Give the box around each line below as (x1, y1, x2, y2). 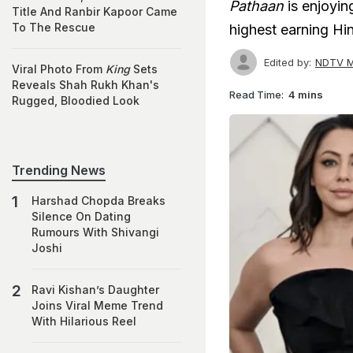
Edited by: (264, 55, 311, 69)
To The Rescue (12, 20, 95, 34)
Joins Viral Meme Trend (32, 299, 163, 312)
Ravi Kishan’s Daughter (32, 283, 159, 296)
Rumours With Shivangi (32, 225, 159, 239)
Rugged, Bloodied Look (12, 94, 139, 107)
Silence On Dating (32, 210, 131, 223)
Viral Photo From (12, 62, 106, 76)
